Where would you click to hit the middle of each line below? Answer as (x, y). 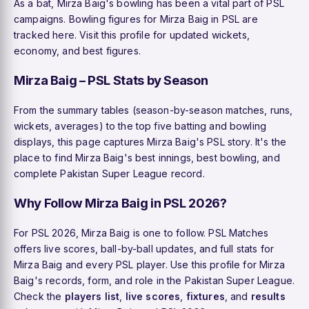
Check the (39, 296)
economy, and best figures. (77, 50)
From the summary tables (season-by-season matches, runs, (153, 110)
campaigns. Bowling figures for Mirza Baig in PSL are (136, 19)
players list (92, 296)
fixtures (205, 296)
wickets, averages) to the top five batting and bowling (140, 126)
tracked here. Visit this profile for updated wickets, (132, 34)
